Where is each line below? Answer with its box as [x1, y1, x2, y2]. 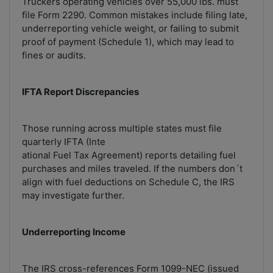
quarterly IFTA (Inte [22, 136, 105, 148]
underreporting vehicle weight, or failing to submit [22, 23, 239, 35]
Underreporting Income [22, 226, 126, 238]
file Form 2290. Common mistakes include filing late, [22, 9, 247, 21]
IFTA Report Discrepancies [22, 86, 139, 98]
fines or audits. [22, 49, 86, 62]
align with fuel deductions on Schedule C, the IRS [22, 176, 235, 188]
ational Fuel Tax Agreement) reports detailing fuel [22, 149, 236, 161]
